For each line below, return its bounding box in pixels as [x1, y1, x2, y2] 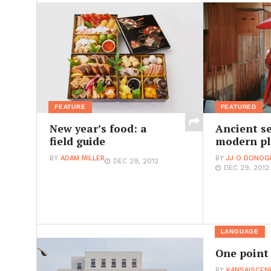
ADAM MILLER [60, 154, 105, 163]
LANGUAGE [220, 227, 260, 235]
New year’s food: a [49, 122, 147, 136]
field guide [49, 134, 105, 149]
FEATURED [220, 103, 257, 110]
